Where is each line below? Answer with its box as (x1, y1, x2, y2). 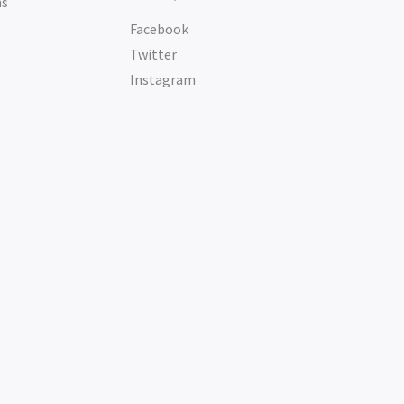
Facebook (130, 20, 189, 38)
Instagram (130, 70, 197, 88)
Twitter (130, 45, 178, 63)
